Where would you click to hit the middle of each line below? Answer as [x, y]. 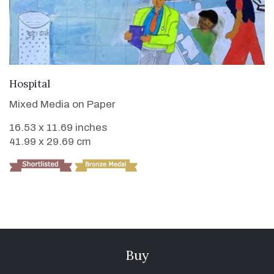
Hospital [30, 83]
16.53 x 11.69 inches [58, 127]
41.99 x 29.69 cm [50, 141]
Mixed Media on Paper [62, 104]
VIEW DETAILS [137, 82]
